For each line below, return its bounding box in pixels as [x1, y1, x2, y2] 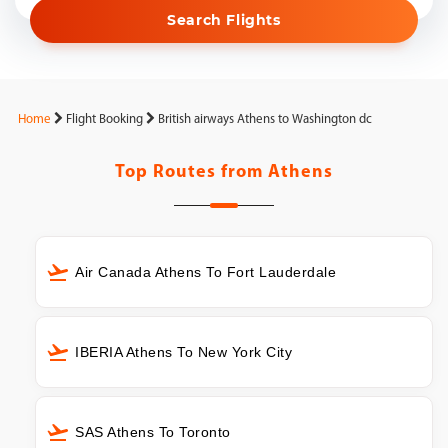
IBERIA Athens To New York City [75, 343, 292, 360]
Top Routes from [115, 163, 268, 182]
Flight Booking [66, 113, 143, 126]
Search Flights [167, 11, 281, 29]
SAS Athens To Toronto [75, 423, 231, 440]
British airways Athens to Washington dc [158, 113, 372, 126]
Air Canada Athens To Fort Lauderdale [75, 264, 336, 280]
